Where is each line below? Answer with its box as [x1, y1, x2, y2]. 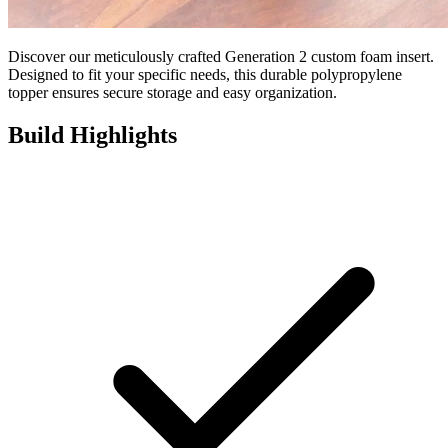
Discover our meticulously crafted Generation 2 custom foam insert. [8, 47, 434, 65]
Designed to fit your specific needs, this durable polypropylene [8, 65, 402, 83]
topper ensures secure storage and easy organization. [8, 83, 337, 101]
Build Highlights [8, 121, 177, 148]
